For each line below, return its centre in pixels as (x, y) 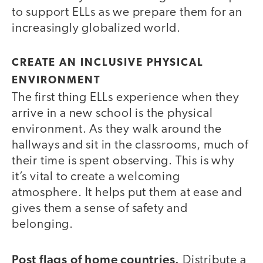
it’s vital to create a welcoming (96, 177)
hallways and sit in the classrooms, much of (130, 146)
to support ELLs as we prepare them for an (127, 12)
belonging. (44, 225)
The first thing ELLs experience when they (126, 98)
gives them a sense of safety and (100, 209)
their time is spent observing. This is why (123, 161)
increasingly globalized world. (98, 28)
